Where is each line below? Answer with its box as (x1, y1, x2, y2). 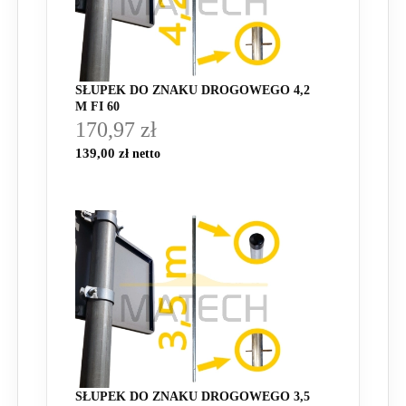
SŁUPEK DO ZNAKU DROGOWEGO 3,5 (75, 390, 310, 404)
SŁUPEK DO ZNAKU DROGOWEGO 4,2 (75, 82, 310, 97)
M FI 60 (75, 99, 120, 113)
